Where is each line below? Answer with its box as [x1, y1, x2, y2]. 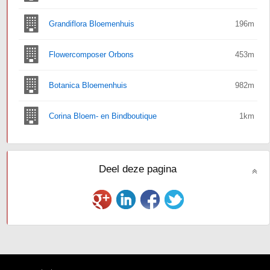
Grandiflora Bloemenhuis [48, 19, 134, 28]
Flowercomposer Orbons [48, 50, 134, 59]
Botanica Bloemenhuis [48, 81, 127, 90]
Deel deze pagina [99, 163, 177, 175]
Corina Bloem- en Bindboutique [48, 111, 157, 121]
